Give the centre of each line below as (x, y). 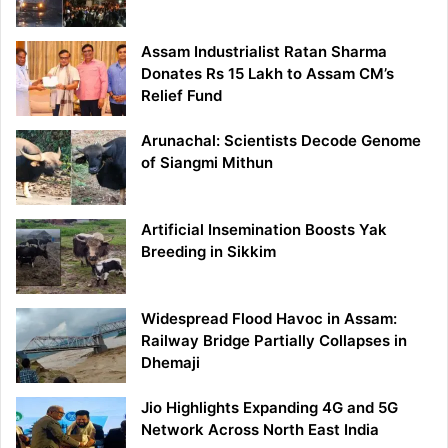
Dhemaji (170, 362)
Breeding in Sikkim (208, 251)
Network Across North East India (260, 429)
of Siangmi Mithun (207, 162)
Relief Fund (181, 95)
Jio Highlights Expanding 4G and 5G (269, 407)
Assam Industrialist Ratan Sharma (264, 51)
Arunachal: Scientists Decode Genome (281, 140)
